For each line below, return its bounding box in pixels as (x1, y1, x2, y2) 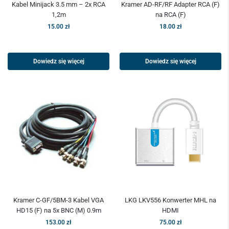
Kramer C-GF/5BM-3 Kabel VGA (13, 196, 104, 204)
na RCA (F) (155, 11, 186, 19)
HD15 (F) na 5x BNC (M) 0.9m (16, 207, 101, 215)
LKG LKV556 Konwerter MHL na (125, 196, 216, 204)
